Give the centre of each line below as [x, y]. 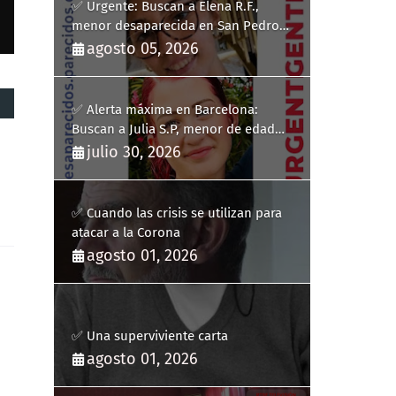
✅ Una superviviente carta [150, 336]
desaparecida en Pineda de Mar [166, 148]
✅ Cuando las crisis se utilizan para [177, 213]
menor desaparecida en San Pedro [175, 26]
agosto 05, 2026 [143, 49]
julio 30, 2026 [134, 152]
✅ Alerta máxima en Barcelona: [165, 110]
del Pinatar [104, 45]
